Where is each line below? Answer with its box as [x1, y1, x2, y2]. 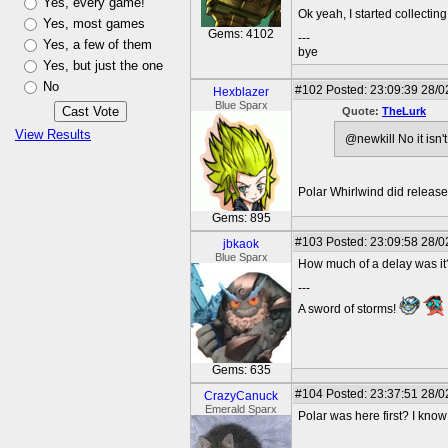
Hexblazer [213, 85, 269, 99]
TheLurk [382, 105, 426, 117]
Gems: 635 [211, 363, 271, 377]
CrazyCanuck [204, 389, 278, 403]
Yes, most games [43, 16, 145, 31]
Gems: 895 [211, 211, 271, 225]
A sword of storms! [298, 302, 399, 316]
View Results [15, 127, 91, 142]
